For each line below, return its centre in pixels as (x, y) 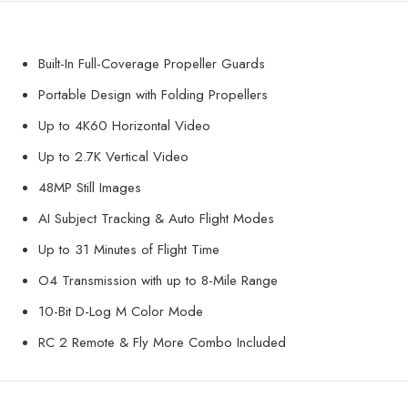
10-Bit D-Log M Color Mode (121, 312)
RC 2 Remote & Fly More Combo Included (162, 343)
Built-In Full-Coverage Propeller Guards (152, 64)
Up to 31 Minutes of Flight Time (129, 250)
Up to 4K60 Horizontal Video (124, 126)
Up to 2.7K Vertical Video (113, 157)
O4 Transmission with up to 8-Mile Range (158, 281)
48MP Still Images (90, 188)
